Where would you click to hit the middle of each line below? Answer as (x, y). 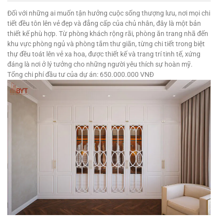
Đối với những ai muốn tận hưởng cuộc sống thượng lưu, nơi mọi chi (109, 13)
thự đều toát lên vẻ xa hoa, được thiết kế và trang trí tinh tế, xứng (104, 54)
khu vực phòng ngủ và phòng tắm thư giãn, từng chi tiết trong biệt (106, 44)
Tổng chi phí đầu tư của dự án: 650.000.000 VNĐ (81, 74)
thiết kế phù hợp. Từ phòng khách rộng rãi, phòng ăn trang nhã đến (108, 33)
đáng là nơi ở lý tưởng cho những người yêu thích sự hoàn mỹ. (100, 64)
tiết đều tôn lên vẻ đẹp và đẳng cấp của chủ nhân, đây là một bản (104, 23)
